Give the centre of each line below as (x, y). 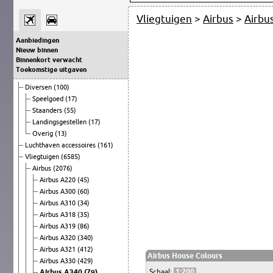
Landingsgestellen (60, 122)
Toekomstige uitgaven (51, 69)
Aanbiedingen (37, 40)
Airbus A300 (58, 191)
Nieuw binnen (37, 50)
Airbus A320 (58, 237)
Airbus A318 (58, 214)
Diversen (39, 87)
